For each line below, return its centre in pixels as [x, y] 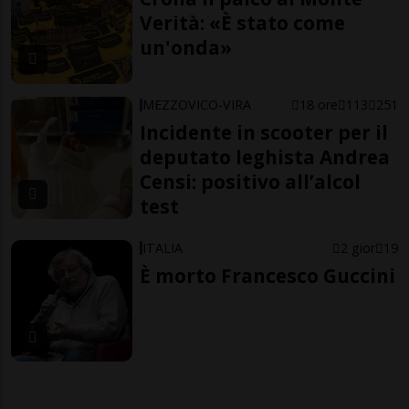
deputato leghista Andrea [265, 157]
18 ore [318, 105]
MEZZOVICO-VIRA [197, 105]
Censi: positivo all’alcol [251, 182]
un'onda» [186, 47]
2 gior [357, 247]
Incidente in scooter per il [264, 133]
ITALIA [163, 247]
